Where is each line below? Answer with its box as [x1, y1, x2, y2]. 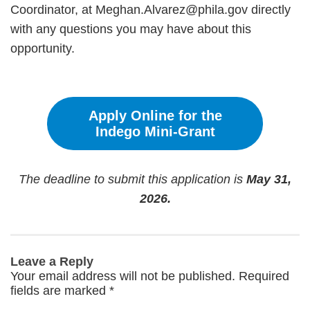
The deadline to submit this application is [19, 172, 246, 187]
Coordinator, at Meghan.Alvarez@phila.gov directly [10, 3, 291, 17]
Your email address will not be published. [10, 269, 235, 284]
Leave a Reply [10, 255, 93, 269]
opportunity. [10, 42, 75, 56]
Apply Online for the [88, 107, 222, 123]
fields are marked [10, 284, 109, 298]
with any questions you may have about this [10, 22, 251, 37]
